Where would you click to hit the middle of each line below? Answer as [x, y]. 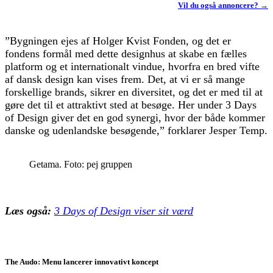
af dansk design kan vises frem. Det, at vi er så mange [125, 79]
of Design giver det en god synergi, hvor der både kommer [135, 117]
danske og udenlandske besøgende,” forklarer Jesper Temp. [136, 130]
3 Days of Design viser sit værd [124, 211]
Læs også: [28, 211]
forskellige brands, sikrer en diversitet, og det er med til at [134, 92]
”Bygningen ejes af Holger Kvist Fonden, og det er [118, 41]
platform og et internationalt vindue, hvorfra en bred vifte [132, 66]
